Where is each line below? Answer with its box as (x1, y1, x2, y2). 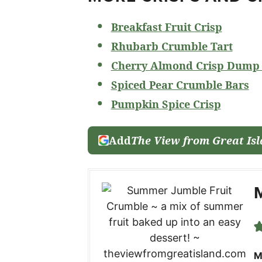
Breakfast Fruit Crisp (111, 20, 222, 34)
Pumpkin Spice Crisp (111, 97, 221, 111)
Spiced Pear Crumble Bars (111, 78, 249, 92)
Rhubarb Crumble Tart (111, 39, 233, 53)
